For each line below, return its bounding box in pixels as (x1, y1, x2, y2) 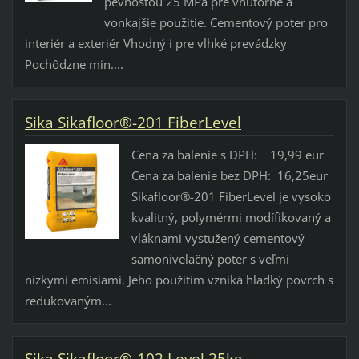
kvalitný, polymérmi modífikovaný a (131, 209, 331, 226)
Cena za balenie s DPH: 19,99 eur (131, 147, 324, 163)
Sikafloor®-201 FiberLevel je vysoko (131, 188, 331, 205)
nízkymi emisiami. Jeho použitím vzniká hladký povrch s (24, 272, 333, 288)
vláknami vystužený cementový (131, 230, 305, 247)
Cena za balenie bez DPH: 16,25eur (131, 167, 334, 184)
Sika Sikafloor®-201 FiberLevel (24, 112, 241, 134)
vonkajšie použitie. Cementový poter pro (103, 14, 328, 31)
